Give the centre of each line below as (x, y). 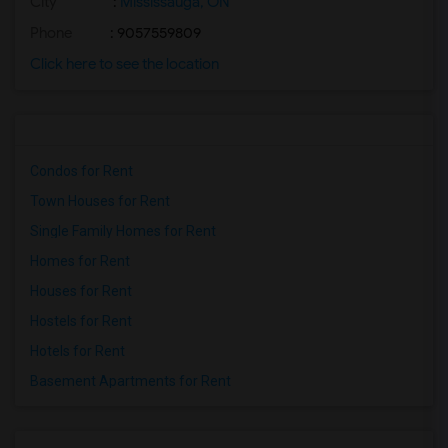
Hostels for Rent (81, 321)
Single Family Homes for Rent (123, 231)
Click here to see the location (124, 64)
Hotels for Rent (77, 351)
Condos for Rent (81, 171)
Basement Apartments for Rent (130, 381)
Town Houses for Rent (100, 201)
